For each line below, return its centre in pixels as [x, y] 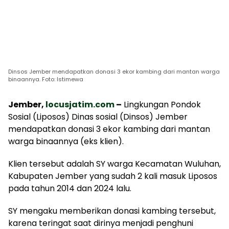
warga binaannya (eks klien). [66, 141]
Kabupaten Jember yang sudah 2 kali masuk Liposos [113, 176]
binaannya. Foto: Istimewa [46, 79]
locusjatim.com [80, 104]
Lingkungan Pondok [161, 104]
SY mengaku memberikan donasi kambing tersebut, [112, 211]
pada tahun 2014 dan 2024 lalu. [70, 188]
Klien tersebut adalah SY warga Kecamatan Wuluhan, [114, 164]
